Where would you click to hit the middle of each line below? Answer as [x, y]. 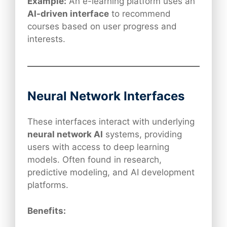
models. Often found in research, [94, 160]
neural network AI [65, 135]
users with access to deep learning [98, 147]
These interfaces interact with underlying [111, 122]
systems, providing [142, 135]
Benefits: [47, 211]
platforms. [48, 185]
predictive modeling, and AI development [111, 173]
